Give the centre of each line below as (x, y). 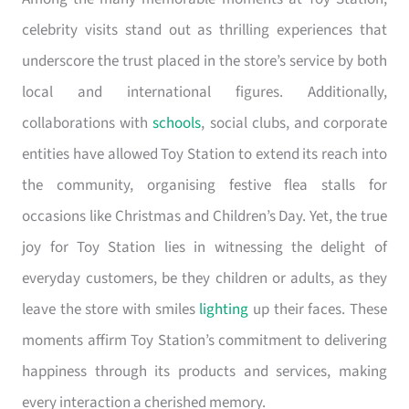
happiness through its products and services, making (204, 371)
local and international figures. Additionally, (204, 92)
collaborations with (88, 123)
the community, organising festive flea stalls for (204, 185)
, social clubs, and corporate (294, 123)
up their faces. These (318, 309)
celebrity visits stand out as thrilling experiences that (204, 30)
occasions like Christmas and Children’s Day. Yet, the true (204, 216)
